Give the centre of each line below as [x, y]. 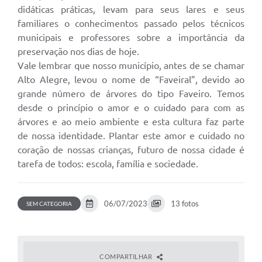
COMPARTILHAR [127, 257]
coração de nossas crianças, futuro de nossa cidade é [131, 150]
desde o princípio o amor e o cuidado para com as [131, 108]
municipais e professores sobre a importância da [131, 38]
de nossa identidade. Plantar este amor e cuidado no [131, 136]
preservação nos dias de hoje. [78, 52]
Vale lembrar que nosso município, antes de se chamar [131, 66]
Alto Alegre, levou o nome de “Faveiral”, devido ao [131, 80]
